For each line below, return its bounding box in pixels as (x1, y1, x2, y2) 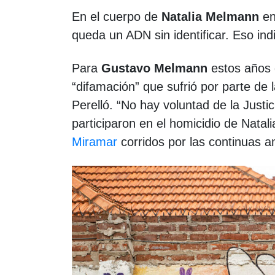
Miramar (72, 135, 121, 149)
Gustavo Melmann (101, 61, 211, 76)
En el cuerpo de (72, 10, 161, 24)
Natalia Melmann (161, 10, 259, 24)
